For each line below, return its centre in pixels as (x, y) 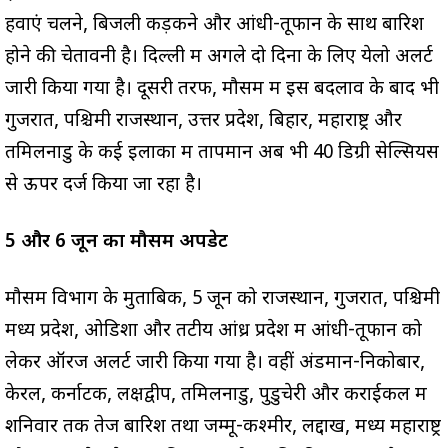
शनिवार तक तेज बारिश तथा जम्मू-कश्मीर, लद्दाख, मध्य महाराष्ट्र (223, 427)
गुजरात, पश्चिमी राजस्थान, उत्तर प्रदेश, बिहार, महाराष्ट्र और (203, 121)
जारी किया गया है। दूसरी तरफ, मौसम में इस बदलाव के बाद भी (222, 89)
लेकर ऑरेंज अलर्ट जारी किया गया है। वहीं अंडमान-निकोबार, (215, 363)
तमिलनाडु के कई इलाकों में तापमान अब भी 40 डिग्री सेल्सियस (222, 153)
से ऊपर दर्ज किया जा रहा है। (103, 185)
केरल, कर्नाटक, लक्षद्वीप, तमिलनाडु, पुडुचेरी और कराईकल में (216, 395)
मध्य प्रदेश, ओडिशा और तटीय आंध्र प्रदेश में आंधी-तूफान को (213, 331)
